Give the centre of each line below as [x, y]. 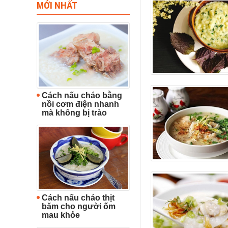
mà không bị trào [74, 112]
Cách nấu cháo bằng [82, 95]
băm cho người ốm [79, 206]
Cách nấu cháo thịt [78, 197]
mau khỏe [61, 215]
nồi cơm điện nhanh [80, 104]
